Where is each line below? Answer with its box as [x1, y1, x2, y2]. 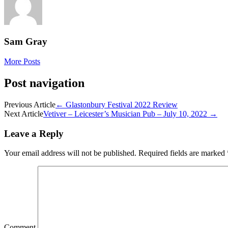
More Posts [4, 57, 40, 66]
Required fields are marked [136, 149, 227, 158]
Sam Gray [4, 36, 47, 47]
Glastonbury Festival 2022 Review [64, 100, 178, 109]
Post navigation [4, 76, 84, 90]
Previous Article [4, 100, 55, 109]
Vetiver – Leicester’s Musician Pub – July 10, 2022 [43, 109, 209, 118]
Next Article [4, 109, 43, 118]
